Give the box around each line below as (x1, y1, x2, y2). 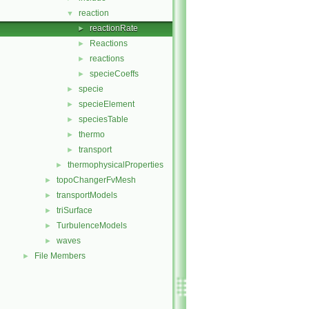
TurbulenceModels (57, 221, 127, 230)
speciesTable (79, 114, 128, 124)
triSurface (57, 206, 92, 215)
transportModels (57, 190, 117, 200)
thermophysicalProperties (68, 160, 163, 170)
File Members (34, 251, 86, 261)
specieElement (79, 99, 134, 109)
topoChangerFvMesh (57, 175, 136, 185)
